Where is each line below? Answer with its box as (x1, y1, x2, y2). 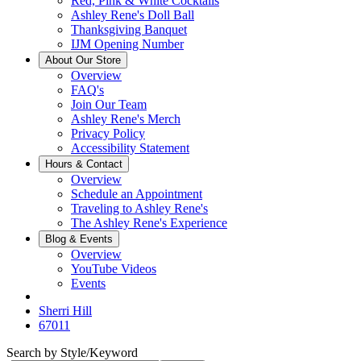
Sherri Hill (39, 304, 92, 317)
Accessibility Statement (71, 141, 189, 155)
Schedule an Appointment (71, 187, 202, 201)
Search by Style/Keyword (6, 346, 138, 359)
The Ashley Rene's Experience (71, 216, 227, 230)
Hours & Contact (45, 158, 122, 170)
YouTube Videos (71, 262, 156, 276)
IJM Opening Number (71, 37, 184, 51)
